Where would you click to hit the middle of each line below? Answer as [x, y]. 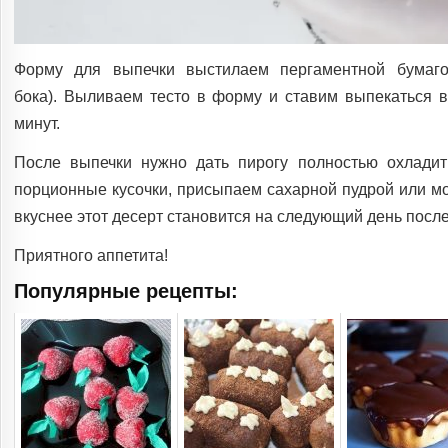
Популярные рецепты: [126, 291]
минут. [37, 124]
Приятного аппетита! [91, 256]
